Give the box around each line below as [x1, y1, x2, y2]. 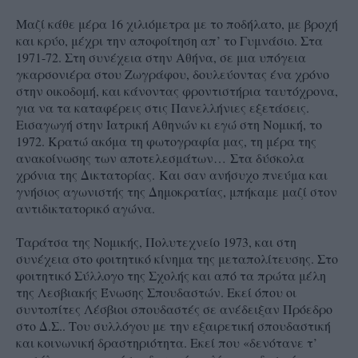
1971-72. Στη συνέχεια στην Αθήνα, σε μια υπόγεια [16, 49, 306, 66]
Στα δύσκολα [230, 149, 304, 167]
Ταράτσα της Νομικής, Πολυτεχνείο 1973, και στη [16, 233, 296, 251]
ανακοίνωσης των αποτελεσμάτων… [16, 149, 230, 167]
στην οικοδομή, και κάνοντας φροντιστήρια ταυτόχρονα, [16, 82, 338, 100]
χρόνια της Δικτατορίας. [16, 166, 159, 184]
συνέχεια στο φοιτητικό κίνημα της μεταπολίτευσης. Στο [16, 250, 338, 268]
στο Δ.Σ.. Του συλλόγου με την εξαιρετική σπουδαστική [16, 317, 331, 335]
